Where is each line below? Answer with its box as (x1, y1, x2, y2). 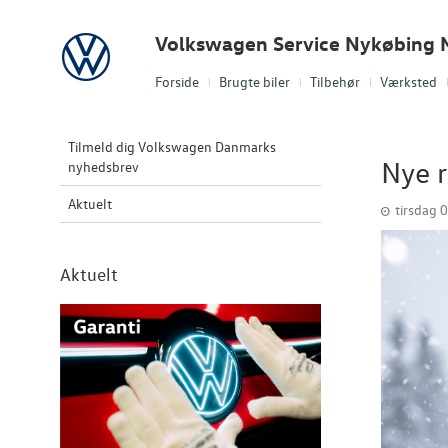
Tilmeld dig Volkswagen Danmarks (68, 137, 276, 156)
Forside (155, 72, 199, 91)
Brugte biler (219, 72, 290, 91)
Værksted (380, 72, 437, 91)
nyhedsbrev (68, 157, 139, 176)
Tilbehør (310, 72, 360, 91)
